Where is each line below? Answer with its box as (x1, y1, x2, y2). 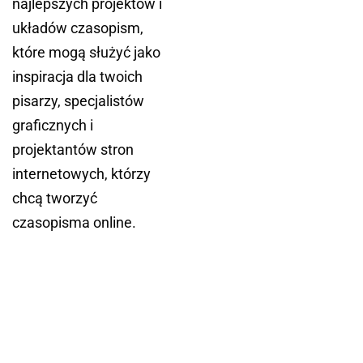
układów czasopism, (12, 19, 143, 37)
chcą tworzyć (12, 190, 97, 207)
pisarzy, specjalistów (12, 92, 144, 110)
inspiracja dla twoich (12, 68, 143, 86)
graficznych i (12, 117, 93, 135)
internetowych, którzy (12, 165, 151, 183)
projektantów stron (12, 141, 134, 159)
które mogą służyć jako (12, 44, 160, 62)
